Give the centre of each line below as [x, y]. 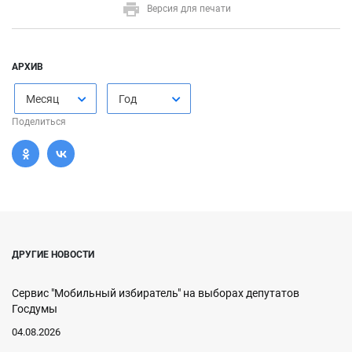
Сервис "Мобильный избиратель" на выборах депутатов [156, 293]
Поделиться [39, 122]
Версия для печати [189, 9]
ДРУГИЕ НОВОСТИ [53, 255]
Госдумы [35, 309]
